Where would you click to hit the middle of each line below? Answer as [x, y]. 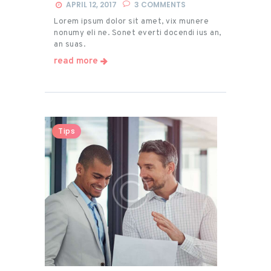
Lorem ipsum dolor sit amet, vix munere [131, 22]
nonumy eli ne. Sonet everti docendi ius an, [138, 34]
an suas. [70, 45]
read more [76, 62]
